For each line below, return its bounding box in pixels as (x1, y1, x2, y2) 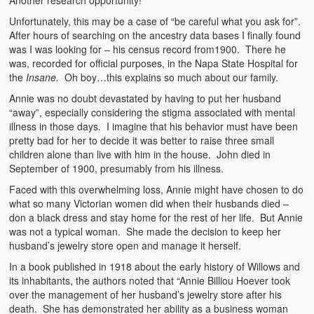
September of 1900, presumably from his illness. (9, 161, 224, 175)
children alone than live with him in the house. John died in (9, 146, 271, 161)
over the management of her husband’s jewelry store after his (9, 287, 282, 301)
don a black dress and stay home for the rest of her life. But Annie (9, 210, 303, 224)
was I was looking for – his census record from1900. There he (9, 41, 287, 56)
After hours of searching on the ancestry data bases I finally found (9, 27, 301, 42)
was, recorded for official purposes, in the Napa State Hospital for (9, 55, 299, 70)
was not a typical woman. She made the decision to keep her (9, 224, 282, 238)
